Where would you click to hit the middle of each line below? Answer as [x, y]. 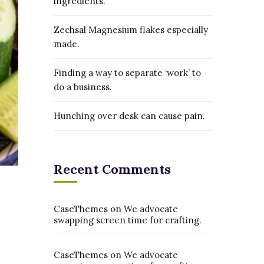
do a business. [83, 87]
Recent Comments [112, 169]
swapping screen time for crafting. [128, 220]
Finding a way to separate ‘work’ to [127, 73]
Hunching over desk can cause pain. [129, 116]
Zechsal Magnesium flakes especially [131, 30]
